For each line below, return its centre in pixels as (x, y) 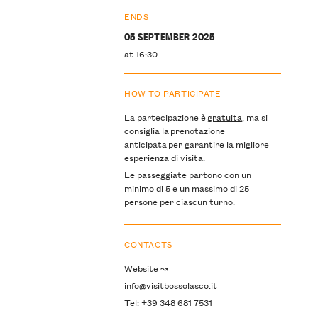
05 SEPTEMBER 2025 (169, 36)
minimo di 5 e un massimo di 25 (186, 187)
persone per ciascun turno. (179, 201)
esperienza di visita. (164, 157)
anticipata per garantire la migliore (196, 143)
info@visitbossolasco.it (170, 285)
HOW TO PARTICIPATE (172, 93)
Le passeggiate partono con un (187, 174)
